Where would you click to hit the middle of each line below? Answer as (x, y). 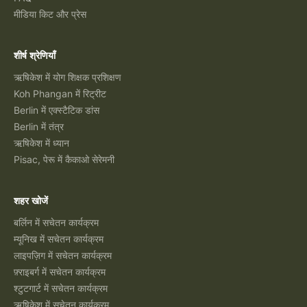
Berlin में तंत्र (39, 126)
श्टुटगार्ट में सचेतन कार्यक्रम (61, 288)
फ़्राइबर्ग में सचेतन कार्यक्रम (60, 272)
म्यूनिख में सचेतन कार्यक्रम (59, 239)
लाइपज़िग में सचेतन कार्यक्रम (63, 255)
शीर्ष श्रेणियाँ (35, 55)
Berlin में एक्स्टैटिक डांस (57, 110)
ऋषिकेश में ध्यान (41, 143)
